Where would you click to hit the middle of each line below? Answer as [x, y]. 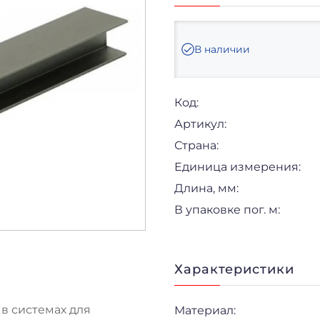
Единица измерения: [237, 166]
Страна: [196, 145]
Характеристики [234, 269]
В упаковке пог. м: [227, 209]
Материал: [205, 310]
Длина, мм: [206, 188]
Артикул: [200, 124]
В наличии [222, 49]
